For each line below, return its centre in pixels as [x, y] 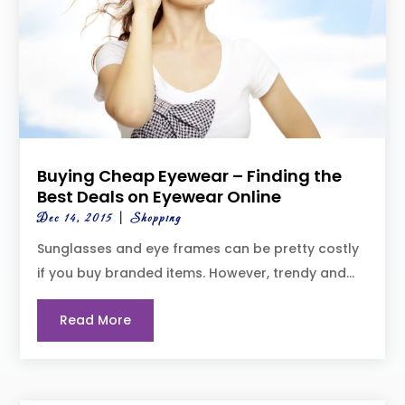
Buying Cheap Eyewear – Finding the [190, 176]
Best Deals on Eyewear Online [160, 197]
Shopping [156, 219]
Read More [96, 320]
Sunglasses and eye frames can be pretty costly [198, 249]
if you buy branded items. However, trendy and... [196, 273]
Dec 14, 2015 [75, 219]
